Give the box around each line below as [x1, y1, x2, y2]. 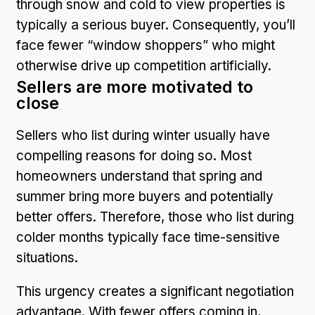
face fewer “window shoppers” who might [16, 37, 275, 53]
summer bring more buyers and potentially [16, 188, 274, 205]
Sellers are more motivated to [16, 77, 253, 97]
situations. [16, 249, 78, 266]
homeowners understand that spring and [16, 167, 262, 184]
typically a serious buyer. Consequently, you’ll [16, 16, 295, 33]
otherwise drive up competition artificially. [16, 57, 271, 74]
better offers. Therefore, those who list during [16, 208, 294, 225]
